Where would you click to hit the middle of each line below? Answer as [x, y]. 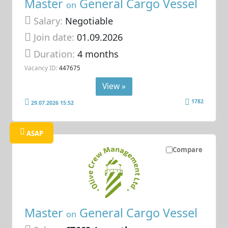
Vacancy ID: [41, 67]
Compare [187, 149]
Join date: [54, 37]
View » [114, 86]
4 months [98, 54]
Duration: [56, 54]
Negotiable [88, 21]
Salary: [48, 21]
